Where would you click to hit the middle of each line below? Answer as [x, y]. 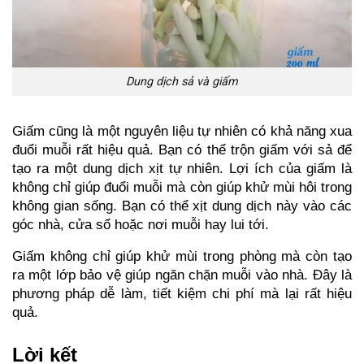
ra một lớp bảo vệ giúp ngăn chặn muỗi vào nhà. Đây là [182, 274]
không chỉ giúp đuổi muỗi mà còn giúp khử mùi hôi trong [182, 186]
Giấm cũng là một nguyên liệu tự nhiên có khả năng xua [182, 130]
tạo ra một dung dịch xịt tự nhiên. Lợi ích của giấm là [182, 168]
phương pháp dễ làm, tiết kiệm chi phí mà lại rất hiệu [182, 293]
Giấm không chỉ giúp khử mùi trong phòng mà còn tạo [182, 256]
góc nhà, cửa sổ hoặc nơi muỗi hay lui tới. [141, 224]
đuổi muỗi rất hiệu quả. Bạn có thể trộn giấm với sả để [182, 149]
